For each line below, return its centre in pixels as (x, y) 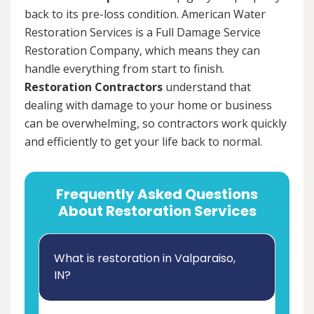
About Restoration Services (157, 211)
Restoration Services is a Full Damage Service (143, 32)
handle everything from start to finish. (124, 68)
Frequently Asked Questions (157, 194)
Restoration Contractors (94, 87)
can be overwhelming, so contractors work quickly (156, 123)
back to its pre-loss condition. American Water (145, 14)
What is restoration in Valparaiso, (145, 258)
